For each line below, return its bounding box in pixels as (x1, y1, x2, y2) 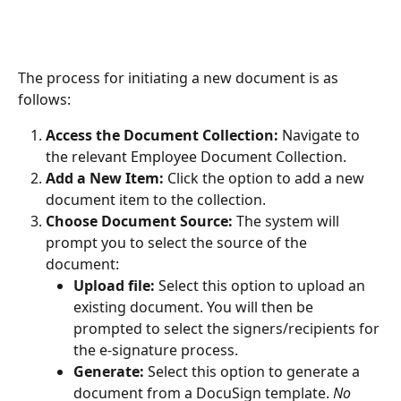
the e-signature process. (73, 340, 238, 361)
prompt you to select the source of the (46, 233, 311, 253)
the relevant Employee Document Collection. (46, 147, 346, 167)
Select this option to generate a (144, 362, 363, 382)
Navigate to (278, 125, 363, 146)
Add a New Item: (46, 168, 164, 189)
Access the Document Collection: (46, 125, 278, 146)
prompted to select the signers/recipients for (73, 319, 383, 339)
